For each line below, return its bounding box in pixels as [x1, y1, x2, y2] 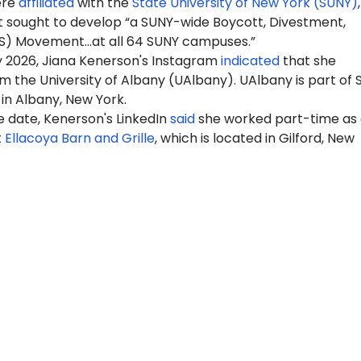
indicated [220, 51, 280, 70]
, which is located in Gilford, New [154, 128, 355, 147]
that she [279, 51, 336, 70]
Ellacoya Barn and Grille [4, 128, 155, 147]
